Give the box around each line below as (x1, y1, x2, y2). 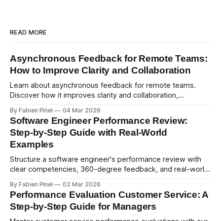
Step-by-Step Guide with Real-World (10, 127, 167, 138)
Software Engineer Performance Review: (10, 115, 188, 126)
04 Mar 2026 (63, 107, 101, 114)
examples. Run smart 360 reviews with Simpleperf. (10, 175, 180, 184)
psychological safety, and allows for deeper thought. (10, 101, 186, 110)
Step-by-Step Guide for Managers (10, 201, 156, 212)
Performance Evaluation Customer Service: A (10, 189, 208, 200)
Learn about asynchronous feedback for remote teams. (10, 81, 196, 90)
